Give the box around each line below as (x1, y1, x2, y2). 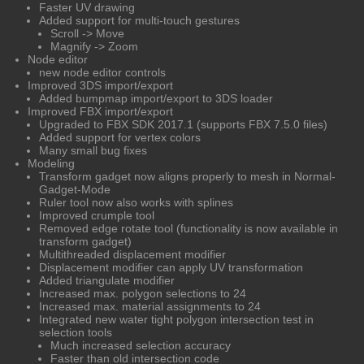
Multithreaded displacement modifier (39, 247, 226, 261)
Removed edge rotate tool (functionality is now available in (39, 221, 338, 235)
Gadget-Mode (39, 182, 110, 196)
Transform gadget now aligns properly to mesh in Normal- (39, 169, 336, 183)
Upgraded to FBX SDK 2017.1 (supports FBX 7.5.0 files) (39, 117, 327, 131)
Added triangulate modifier (39, 273, 175, 287)
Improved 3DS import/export (28, 78, 173, 92)
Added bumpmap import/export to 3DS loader (39, 91, 273, 105)
